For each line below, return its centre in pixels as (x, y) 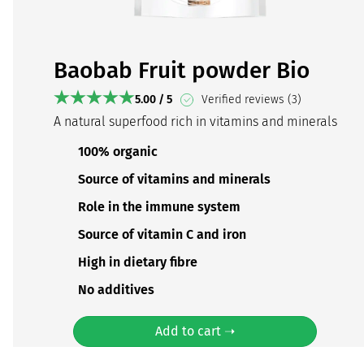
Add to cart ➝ (195, 331)
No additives (116, 290)
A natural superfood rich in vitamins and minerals (195, 121)
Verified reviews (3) (249, 99)
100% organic (117, 152)
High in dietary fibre (137, 262)
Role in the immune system (159, 207)
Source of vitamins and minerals (174, 180)
